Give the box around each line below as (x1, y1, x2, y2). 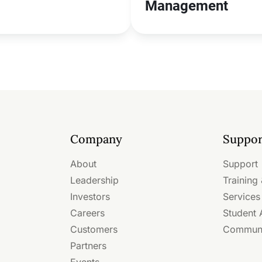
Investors (70, 191, 110, 202)
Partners (70, 240, 106, 251)
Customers (70, 223, 118, 235)
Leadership (70, 174, 119, 186)
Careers (70, 207, 105, 219)
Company (70, 132, 122, 146)
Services (223, 191, 261, 202)
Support (223, 158, 258, 170)
